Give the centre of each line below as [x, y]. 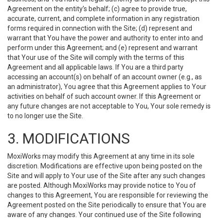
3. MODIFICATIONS [69, 138]
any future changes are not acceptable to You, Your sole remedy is [109, 106]
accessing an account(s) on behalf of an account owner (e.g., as [105, 77]
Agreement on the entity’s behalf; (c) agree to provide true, [97, 9]
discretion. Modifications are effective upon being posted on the [105, 166]
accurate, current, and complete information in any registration [103, 18]
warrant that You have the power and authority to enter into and [105, 38]
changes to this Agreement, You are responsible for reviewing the [108, 195]
